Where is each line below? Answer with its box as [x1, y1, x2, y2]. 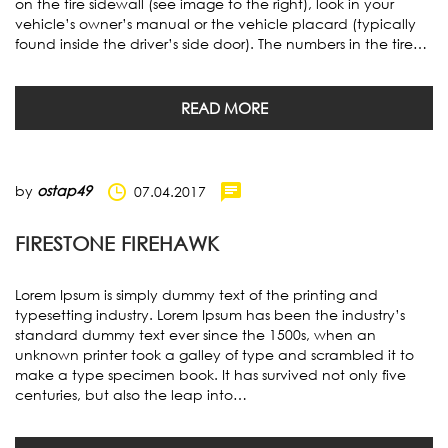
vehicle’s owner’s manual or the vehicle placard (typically [15, 14, 416, 32]
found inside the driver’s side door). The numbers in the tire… [15, 34, 427, 52]
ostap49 [37, 181, 92, 199]
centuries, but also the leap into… [15, 386, 247, 403]
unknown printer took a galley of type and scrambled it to [15, 346, 414, 363]
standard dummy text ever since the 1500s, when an [15, 326, 376, 343]
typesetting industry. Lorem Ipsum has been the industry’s [15, 306, 405, 323]
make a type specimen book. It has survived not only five [15, 366, 406, 383]
